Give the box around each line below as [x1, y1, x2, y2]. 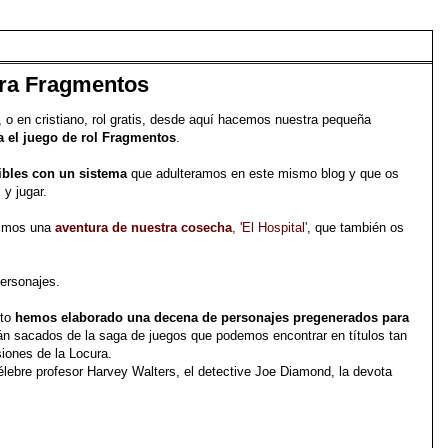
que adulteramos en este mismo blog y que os [127, 166, 399, 181]
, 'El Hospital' [232, 220, 307, 235]
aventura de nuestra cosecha [55, 220, 232, 235]
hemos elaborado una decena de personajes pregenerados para [15, 310, 409, 325]
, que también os [307, 220, 404, 235]
